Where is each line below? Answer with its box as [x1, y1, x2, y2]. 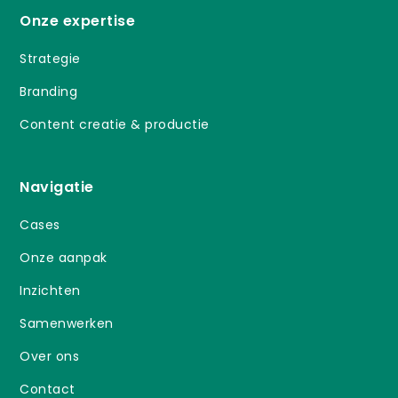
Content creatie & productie [20, 115, 210, 133]
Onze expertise [20, 10, 136, 31]
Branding [20, 82, 78, 100]
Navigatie [20, 176, 94, 197]
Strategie [20, 49, 81, 68]
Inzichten [20, 281, 81, 299]
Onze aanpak [20, 248, 107, 267]
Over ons [20, 346, 80, 365]
